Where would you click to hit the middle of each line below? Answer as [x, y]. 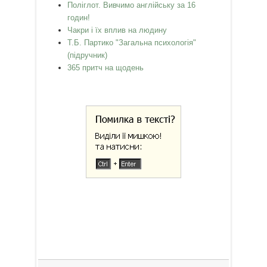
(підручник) [88, 55]
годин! [79, 17]
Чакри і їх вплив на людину [117, 30]
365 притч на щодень [106, 67]
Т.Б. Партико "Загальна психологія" [132, 42]
